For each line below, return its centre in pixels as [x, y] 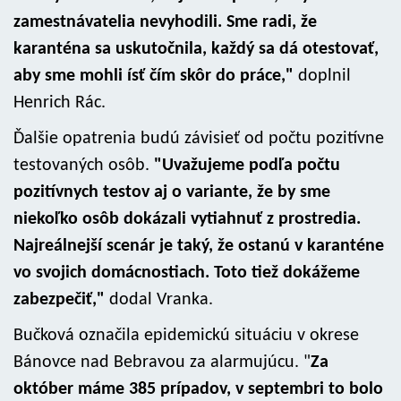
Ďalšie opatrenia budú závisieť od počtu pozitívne [199, 139]
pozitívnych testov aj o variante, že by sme [172, 192]
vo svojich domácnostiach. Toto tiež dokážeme [187, 273]
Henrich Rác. [64, 103]
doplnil [324, 76]
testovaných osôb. [84, 166]
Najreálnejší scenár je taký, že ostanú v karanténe [199, 246]
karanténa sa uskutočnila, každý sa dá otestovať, [196, 49]
